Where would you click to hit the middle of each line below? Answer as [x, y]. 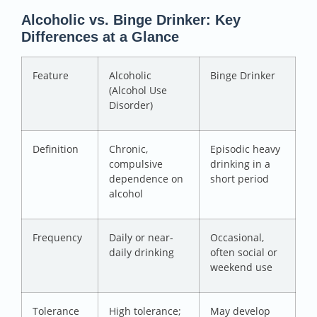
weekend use [241, 267]
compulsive [136, 164]
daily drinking [142, 253]
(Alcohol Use [138, 91]
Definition [56, 149]
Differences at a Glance [100, 37]
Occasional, [237, 238]
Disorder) [131, 105]
